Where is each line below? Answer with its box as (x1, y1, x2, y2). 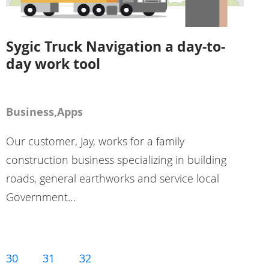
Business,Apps (5, 104, 83, 120)
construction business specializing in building (5, 153, 226, 168)
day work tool (5, 54, 100, 74)
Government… (5, 190, 76, 205)
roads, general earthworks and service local (5, 171, 219, 186)
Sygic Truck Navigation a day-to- (5, 37, 225, 56)
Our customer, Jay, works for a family (5, 134, 184, 149)
